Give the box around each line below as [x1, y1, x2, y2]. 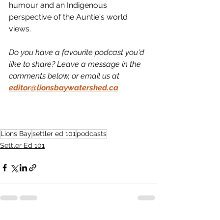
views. [9, 24, 33, 33]
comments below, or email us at [9, 71, 119, 81]
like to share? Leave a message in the [9, 59, 143, 69]
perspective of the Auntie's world [9, 12, 130, 22]
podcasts [77, 130, 107, 137]
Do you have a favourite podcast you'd [9, 48, 146, 57]
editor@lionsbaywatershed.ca [9, 83, 118, 92]
